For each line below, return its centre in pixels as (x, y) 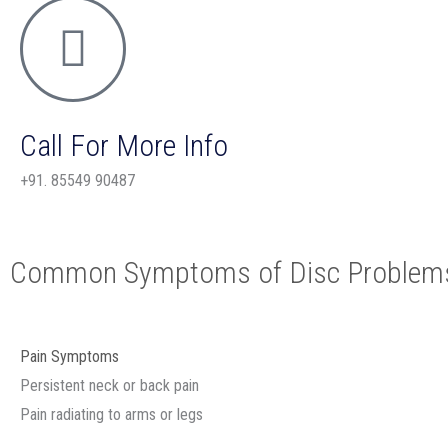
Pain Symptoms (69, 356)
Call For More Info (124, 145)
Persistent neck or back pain (109, 385)
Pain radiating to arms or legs (111, 414)
